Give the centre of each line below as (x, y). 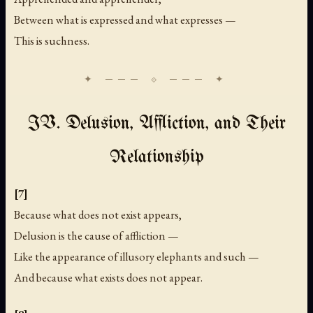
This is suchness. (52, 41)
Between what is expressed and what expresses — (125, 20)
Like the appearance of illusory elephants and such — (137, 257)
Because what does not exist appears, (98, 215)
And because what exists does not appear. (108, 278)
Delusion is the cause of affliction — (96, 236)
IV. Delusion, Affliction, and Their (156, 124)
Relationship (156, 158)
